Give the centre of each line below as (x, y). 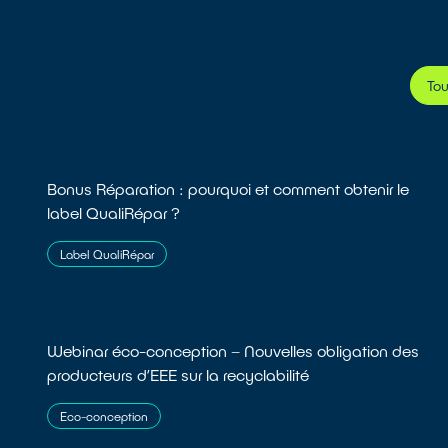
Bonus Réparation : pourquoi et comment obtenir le (228, 189)
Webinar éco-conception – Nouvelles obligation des (233, 351)
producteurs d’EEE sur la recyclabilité (178, 375)
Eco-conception (104, 416)
